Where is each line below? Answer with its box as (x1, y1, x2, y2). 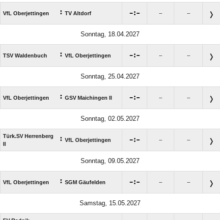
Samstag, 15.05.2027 (80, 199, 140, 207)
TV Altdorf (65, 10, 91, 16)
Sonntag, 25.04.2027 (81, 72, 139, 80)
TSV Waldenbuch (3, 52, 47, 58)
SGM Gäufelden (65, 179, 106, 185)
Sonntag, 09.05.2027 (81, 157, 139, 165)
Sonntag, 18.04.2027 (81, 30, 139, 38)
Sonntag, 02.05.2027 (81, 114, 139, 122)
